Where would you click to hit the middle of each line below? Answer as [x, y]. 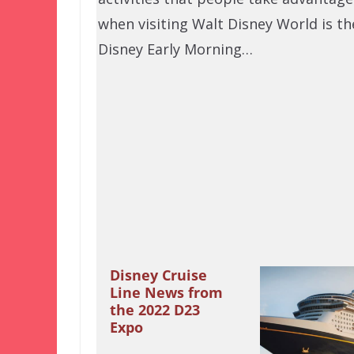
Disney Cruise [158, 275]
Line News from [166, 293]
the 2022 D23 [154, 310]
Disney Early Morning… [175, 49]
